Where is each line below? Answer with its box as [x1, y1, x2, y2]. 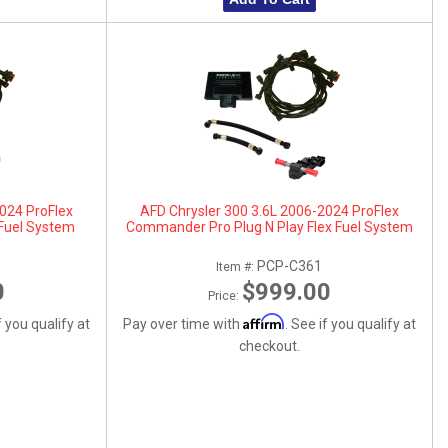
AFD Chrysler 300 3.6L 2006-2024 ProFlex [139, 202, 399, 219]
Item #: [216, 259, 258, 274]
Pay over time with [122, 315, 243, 332]
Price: [207, 288, 242, 303]
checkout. [238, 337, 300, 354]
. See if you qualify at [284, 315, 416, 332]
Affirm [242, 312, 285, 330]
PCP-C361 [257, 257, 323, 274]
